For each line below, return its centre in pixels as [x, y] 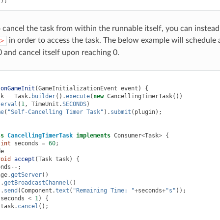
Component [36, 190]
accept [24, 159]
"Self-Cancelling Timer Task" [55, 112]
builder [43, 96]
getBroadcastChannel [36, 182]
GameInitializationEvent [78, 88]
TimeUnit [45, 104]
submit [121, 112]
